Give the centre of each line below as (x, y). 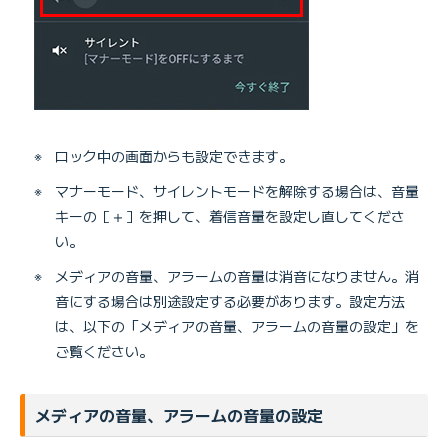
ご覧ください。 (104, 351)
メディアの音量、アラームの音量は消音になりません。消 (237, 276)
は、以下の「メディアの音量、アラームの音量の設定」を (237, 326)
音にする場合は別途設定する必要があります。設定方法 (230, 301)
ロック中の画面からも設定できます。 (174, 156)
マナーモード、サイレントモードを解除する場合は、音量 (237, 191)
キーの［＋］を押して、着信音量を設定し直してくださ (230, 216)
